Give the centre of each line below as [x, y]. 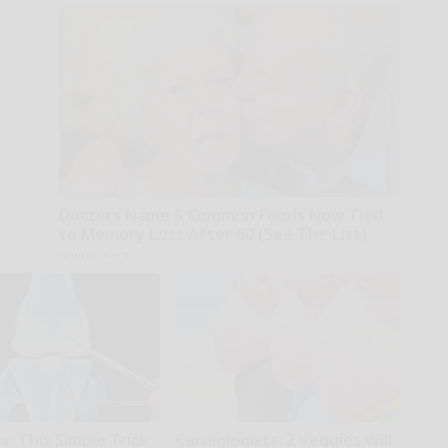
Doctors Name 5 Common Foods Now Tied [220, 214]
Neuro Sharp [93, 254]
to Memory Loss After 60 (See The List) [212, 233]
